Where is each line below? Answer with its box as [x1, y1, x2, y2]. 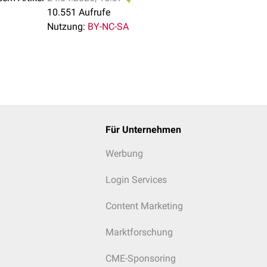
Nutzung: [47, 21, 85, 32]
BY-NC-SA [88, 21, 129, 32]
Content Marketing [105, 200, 183, 212]
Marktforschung [105, 226, 173, 238]
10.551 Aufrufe [47, 7, 110, 18]
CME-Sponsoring [105, 253, 176, 264]
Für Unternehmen [105, 124, 181, 135]
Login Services [105, 174, 167, 185]
